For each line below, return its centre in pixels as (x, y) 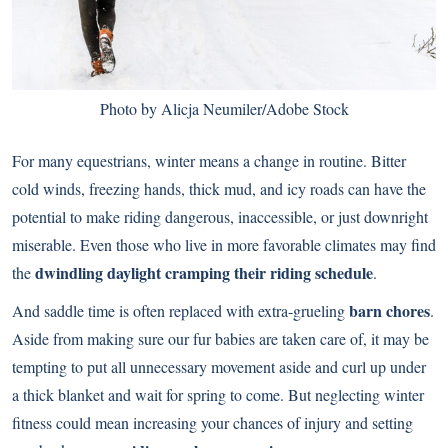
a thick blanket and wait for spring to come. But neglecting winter (218, 394)
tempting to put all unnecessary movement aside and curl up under (219, 366)
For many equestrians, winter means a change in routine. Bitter (209, 160)
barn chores (389, 310)
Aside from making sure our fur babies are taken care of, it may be (220, 338)
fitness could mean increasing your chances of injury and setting (212, 422)
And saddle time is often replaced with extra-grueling (180, 310)
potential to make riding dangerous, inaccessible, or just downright (220, 216)
